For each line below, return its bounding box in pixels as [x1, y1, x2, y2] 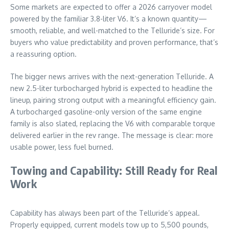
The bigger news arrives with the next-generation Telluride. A [10, 72, 214, 81]
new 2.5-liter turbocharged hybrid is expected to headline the [10, 83, 213, 93]
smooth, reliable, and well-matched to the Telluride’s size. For [10, 26, 215, 35]
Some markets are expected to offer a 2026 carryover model [10, 2, 212, 11]
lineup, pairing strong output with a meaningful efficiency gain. [10, 95, 216, 104]
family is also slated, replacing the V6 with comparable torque [10, 119, 215, 128]
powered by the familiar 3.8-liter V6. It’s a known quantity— [10, 14, 207, 23]
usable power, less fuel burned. [10, 142, 113, 151]
